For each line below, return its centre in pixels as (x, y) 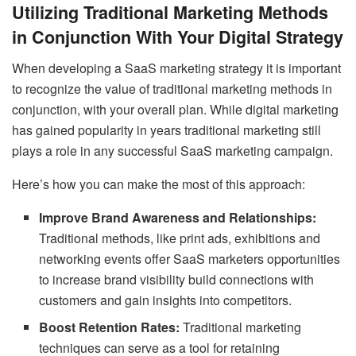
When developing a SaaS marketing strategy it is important (176, 68)
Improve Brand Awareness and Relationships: (178, 217)
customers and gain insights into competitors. (166, 300)
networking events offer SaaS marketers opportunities (190, 259)
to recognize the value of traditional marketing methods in (172, 89)
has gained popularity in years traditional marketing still (166, 130)
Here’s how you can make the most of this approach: (159, 184)
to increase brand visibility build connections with (177, 279)
